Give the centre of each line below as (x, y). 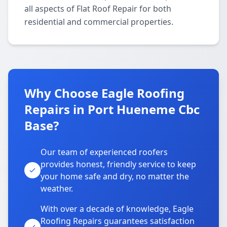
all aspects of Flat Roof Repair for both (98, 9)
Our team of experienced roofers (104, 152)
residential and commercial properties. (99, 22)
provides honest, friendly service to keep (118, 164)
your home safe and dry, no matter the (115, 176)
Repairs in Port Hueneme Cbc (112, 109)
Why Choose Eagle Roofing (104, 93)
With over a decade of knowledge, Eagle (117, 209)
